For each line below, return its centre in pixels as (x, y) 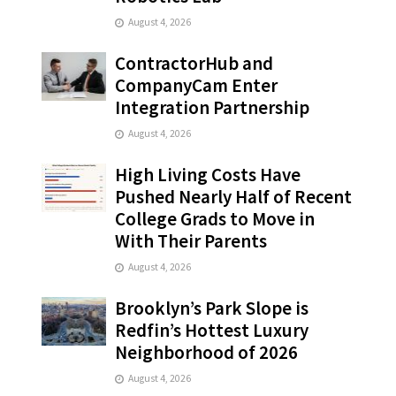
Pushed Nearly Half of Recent (234, 197)
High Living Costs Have (208, 175)
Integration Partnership (213, 108)
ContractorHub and (194, 64)
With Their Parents (191, 241)
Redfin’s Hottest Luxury (212, 331)
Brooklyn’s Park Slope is (212, 308)
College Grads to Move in (215, 219)
